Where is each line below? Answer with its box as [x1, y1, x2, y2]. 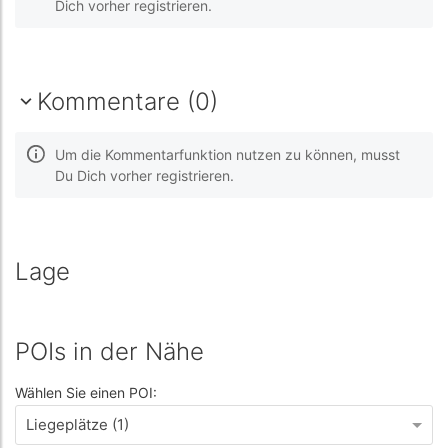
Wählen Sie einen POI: [15, 384, 157, 401]
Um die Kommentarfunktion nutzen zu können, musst [55, 146, 400, 163]
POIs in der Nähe [15, 337, 204, 366]
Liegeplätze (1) [26, 415, 129, 434]
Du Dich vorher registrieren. [55, 167, 234, 184]
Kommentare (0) [37, 87, 218, 116]
